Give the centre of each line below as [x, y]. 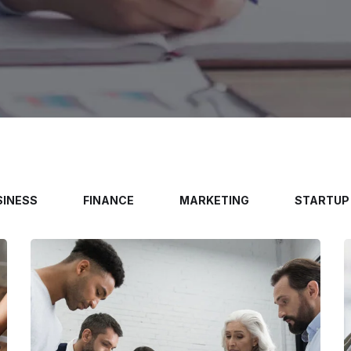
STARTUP [322, 200]
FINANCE [108, 200]
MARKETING [214, 200]
